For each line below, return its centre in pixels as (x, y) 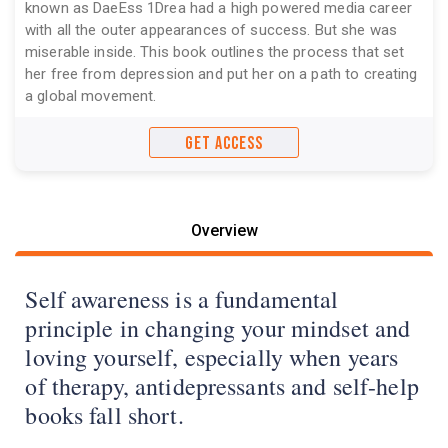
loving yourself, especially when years (212, 357)
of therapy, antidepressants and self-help (222, 386)
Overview (224, 230)
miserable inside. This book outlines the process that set (215, 51)
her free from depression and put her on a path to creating (221, 73)
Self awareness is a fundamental (182, 299)
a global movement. (91, 95)
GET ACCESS (224, 143)
